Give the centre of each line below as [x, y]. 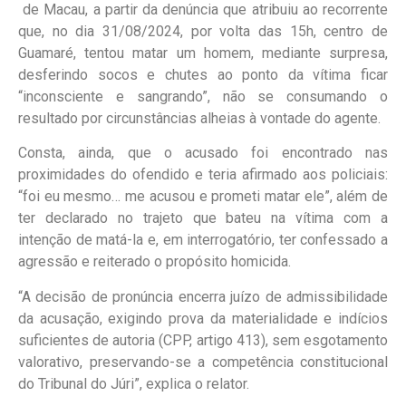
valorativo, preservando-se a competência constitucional [203, 362]
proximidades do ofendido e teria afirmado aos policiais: [203, 175]
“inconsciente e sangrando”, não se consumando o [203, 96]
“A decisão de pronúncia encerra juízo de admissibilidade [203, 296]
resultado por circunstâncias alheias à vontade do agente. [199, 118]
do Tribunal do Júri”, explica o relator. [134, 383]
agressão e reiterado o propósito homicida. [155, 262]
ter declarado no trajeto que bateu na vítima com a [203, 218]
